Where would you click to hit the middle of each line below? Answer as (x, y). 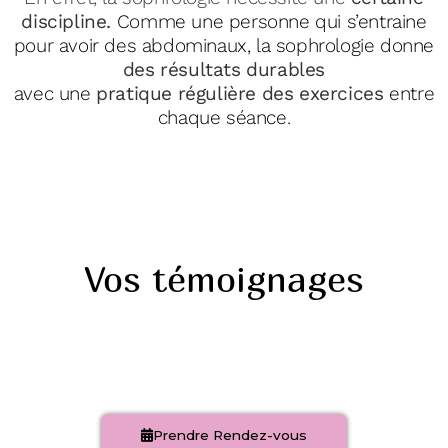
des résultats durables (224, 70)
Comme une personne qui (231, 22)
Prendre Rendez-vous (230, 434)
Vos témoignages (224, 278)
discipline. (66, 22)
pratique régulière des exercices (240, 94)
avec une (55, 94)
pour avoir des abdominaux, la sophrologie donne (224, 46)
